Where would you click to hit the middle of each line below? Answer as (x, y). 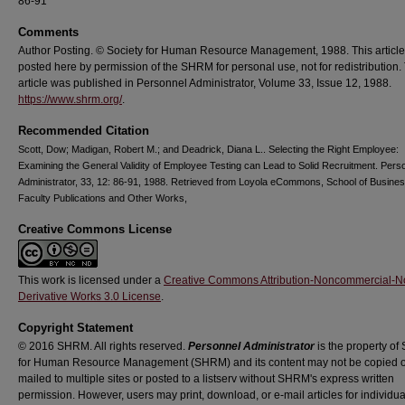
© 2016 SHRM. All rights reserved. (103, 346)
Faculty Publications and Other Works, (103, 198)
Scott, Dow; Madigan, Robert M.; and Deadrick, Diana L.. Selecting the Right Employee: (208, 149)
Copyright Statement (75, 328)
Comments (48, 32)
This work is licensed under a (91, 280)
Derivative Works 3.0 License (89, 297)
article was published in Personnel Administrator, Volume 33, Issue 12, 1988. (205, 83)
